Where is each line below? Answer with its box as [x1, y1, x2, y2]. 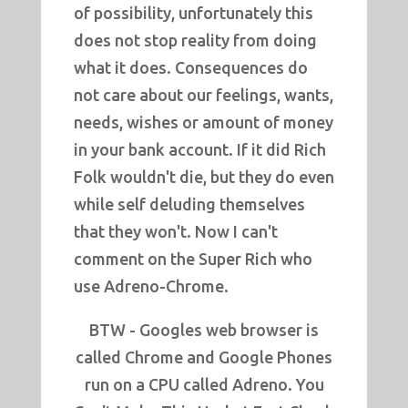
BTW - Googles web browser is [89, 321, 319, 340]
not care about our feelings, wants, [73, 86, 333, 105]
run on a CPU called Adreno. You [84, 375, 324, 394]
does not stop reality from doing [73, 31, 317, 50]
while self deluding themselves [73, 195, 305, 214]
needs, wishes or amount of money [73, 113, 333, 132]
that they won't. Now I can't [73, 222, 278, 241]
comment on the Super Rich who [73, 250, 312, 269]
